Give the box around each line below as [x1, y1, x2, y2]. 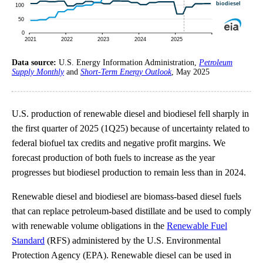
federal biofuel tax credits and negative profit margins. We [12, 137, 225, 148]
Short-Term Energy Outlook [80, 67, 171, 76]
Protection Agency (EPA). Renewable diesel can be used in [12, 249, 231, 260]
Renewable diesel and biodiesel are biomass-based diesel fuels [12, 191, 241, 201]
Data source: [12, 58, 59, 67]
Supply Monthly [12, 67, 64, 76]
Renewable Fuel [167, 220, 227, 231]
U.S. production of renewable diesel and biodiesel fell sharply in [12, 108, 249, 119]
